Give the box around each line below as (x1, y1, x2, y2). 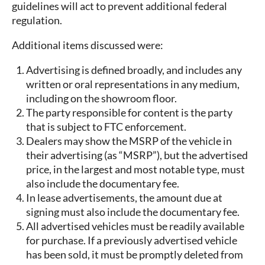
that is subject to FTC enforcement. (26, 120, 186, 134)
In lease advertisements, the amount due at (26, 191, 222, 205)
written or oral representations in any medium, (26, 77, 240, 91)
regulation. (12, 14, 62, 27)
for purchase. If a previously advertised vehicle (26, 234, 237, 247)
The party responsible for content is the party (26, 106, 232, 119)
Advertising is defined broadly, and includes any (26, 63, 242, 77)
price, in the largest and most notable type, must (26, 163, 245, 176)
